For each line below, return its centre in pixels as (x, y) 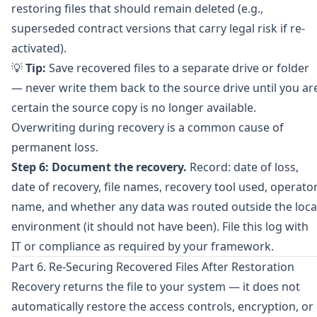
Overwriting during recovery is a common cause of (148, 127)
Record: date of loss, (243, 167)
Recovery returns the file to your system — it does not (156, 287)
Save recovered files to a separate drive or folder (178, 68)
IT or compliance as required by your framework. (143, 246)
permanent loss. (55, 147)
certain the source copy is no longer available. (134, 108)
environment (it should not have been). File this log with (160, 226)
